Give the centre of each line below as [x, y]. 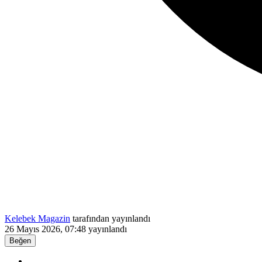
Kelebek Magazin [37, 218]
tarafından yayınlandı [110, 218]
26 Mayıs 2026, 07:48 [45, 229]
